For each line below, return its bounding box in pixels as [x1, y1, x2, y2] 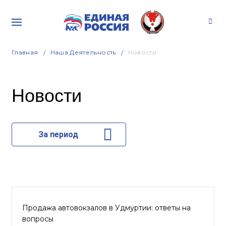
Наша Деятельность [50, 48, 116, 56]
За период [38, 130, 78, 139]
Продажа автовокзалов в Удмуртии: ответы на [22, 203, 191, 212]
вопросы [22, 214, 53, 223]
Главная [12, 48, 38, 56]
